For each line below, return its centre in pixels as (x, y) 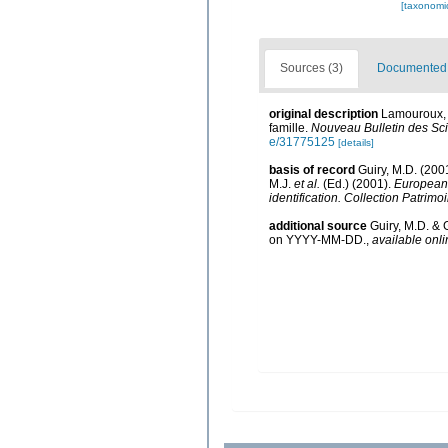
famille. (290, 128)
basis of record (312, 170)
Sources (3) (311, 67)
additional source (318, 226)
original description (323, 114)
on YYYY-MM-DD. (317, 240)
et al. (307, 184)
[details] (356, 143)
